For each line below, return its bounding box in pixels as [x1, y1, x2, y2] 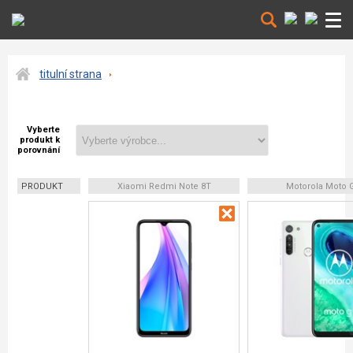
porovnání [17, 145, 60, 155]
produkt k [20, 135, 60, 145]
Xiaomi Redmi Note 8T [117, 181, 211, 191]
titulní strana [39, 68, 102, 80]
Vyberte [27, 124, 60, 135]
